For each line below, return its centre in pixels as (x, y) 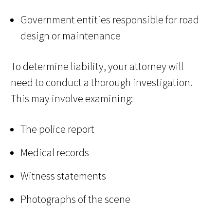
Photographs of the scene (76, 199)
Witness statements (64, 175)
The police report (58, 129)
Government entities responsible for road (110, 19)
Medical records (55, 152)
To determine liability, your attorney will (97, 66)
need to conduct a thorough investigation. (102, 82)
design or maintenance (71, 35)
